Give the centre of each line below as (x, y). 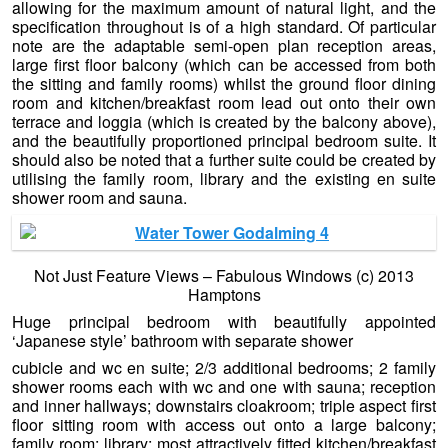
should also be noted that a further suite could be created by (224, 159)
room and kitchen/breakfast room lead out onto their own (224, 102)
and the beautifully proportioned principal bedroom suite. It (224, 140)
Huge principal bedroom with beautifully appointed (224, 321)
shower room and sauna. (99, 197)
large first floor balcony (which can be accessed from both (224, 64)
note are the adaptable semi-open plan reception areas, (224, 45)
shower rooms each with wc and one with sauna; (191, 386)
